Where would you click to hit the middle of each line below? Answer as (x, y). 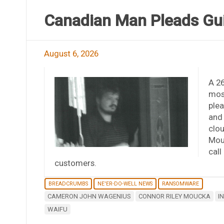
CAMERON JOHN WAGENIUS (89, 196)
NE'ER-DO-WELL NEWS (125, 183)
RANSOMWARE (180, 183)
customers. (75, 163)
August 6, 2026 (71, 53)
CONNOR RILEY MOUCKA (174, 196)
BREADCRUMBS (68, 183)
